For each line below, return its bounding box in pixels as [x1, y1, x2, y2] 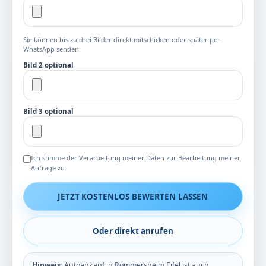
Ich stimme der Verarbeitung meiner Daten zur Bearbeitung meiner [31, 153, 240, 163]
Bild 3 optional [23, 107, 74, 116]
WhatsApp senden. [23, 45, 81, 54]
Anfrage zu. [31, 163, 66, 173]
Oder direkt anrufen [93, 226, 173, 237]
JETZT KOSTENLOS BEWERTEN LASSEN [58, 191, 208, 202]
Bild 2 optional [23, 61, 74, 70]
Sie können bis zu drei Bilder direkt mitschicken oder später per [23, 35, 220, 45]
